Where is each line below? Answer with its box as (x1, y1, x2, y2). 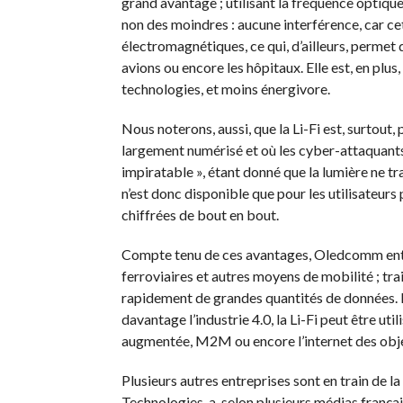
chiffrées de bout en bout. (121, 206, 279, 223)
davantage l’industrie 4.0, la (121, 310, 290, 327)
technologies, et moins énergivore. (121, 80, 330, 97)
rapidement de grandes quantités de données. (121, 289, 398, 306)
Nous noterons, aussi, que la (121, 120, 292, 137)
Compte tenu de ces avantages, (121, 246, 314, 263)
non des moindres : (121, 15, 235, 32)
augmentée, (121, 332, 195, 349)
